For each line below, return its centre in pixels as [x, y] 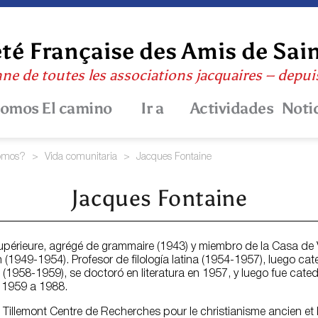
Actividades [232, 109]
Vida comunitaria [81, 158]
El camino [77, 109]
